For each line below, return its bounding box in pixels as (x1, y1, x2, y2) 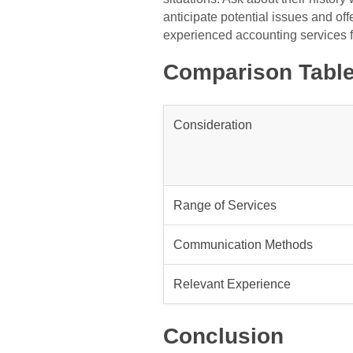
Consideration (173, 118, 252, 132)
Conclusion (163, 324, 284, 348)
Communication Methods (173, 238, 313, 251)
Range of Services (173, 199, 277, 212)
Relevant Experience (173, 277, 291, 291)
